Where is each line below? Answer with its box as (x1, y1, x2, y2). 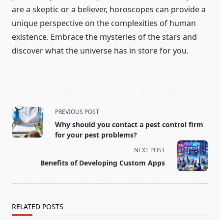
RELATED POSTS (12, 201, 63, 211)
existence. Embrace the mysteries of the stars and (12, 31, 197, 42)
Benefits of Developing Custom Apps (40, 158, 165, 167)
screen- (11, 140, 39, 151)
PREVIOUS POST (55, 107, 99, 116)
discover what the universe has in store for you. (12, 45, 189, 56)
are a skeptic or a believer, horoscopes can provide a (12, 3, 206, 15)
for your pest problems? (55, 130, 137, 139)
